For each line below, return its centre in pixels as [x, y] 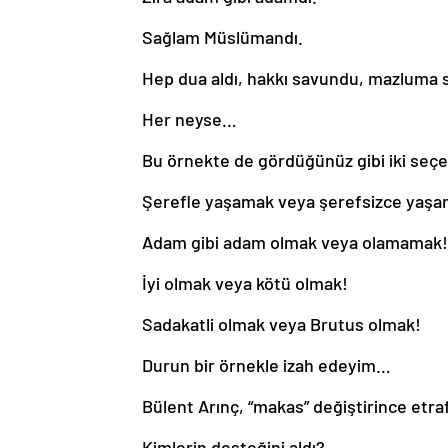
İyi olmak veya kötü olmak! [245, 282]
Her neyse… [189, 118]
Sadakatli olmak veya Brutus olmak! [281, 323]
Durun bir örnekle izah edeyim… [266, 364]
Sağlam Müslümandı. [222, 36]
